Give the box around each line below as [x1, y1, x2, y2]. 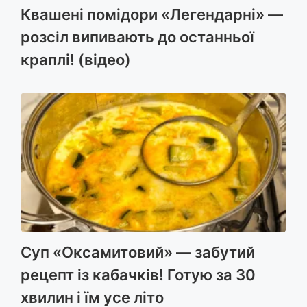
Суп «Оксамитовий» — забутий [21, 243, 255, 262]
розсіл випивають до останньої [21, 28, 254, 47]
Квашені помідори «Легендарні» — [21, 5, 283, 24]
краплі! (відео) [21, 51, 131, 69]
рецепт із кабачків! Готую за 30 [21, 266, 256, 284]
